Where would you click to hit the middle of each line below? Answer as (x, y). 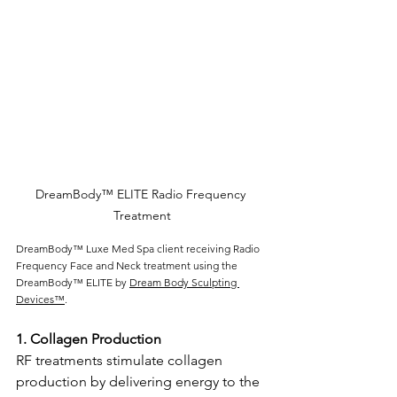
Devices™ (40, 299)
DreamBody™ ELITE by (73, 282)
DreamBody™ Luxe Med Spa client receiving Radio (139, 248)
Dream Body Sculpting (184, 282)
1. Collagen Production (90, 339)
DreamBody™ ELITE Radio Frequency (142, 194)
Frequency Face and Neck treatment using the (128, 265)
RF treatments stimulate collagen (121, 360)
